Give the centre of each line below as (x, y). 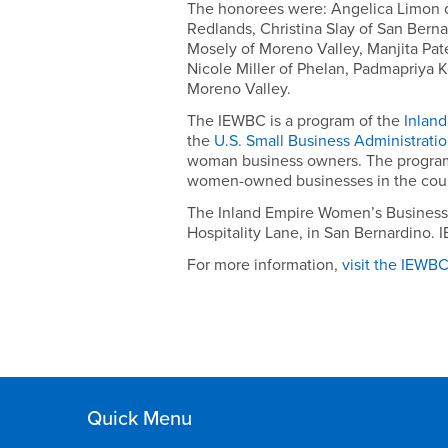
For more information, (265, 265)
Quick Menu (140, 419)
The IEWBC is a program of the (296, 121)
